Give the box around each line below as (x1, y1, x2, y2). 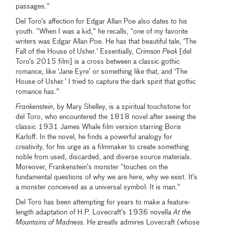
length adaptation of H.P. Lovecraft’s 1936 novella (16, 209, 174, 216)
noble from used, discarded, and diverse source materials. (16, 154, 192, 161)
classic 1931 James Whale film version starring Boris (16, 124, 182, 131)
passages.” (16, 3, 50, 11)
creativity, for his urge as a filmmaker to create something (16, 144, 189, 151)
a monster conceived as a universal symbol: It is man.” (16, 184, 181, 191)
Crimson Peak (136, 48, 178, 56)
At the (173, 209, 191, 216)
